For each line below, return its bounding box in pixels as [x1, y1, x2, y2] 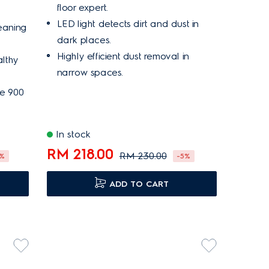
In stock [55, 128, 91, 140]
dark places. [56, 34, 111, 46]
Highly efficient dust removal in [56, 50, 189, 62]
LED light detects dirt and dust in [56, 18, 199, 29]
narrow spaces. [56, 67, 126, 78]
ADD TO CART [109, 179, 169, 189]
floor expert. [56, 2, 108, 13]
